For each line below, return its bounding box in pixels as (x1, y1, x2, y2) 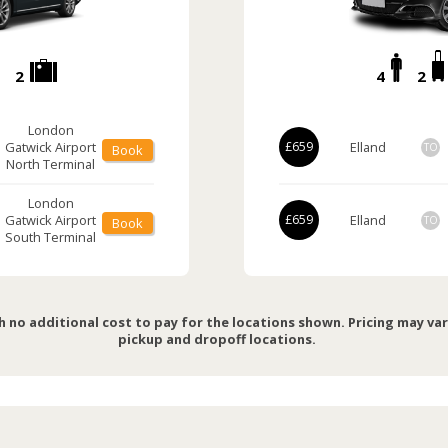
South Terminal (5, 227, 96, 246)
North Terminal (6, 154, 95, 173)
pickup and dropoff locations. (117, 329, 316, 348)
